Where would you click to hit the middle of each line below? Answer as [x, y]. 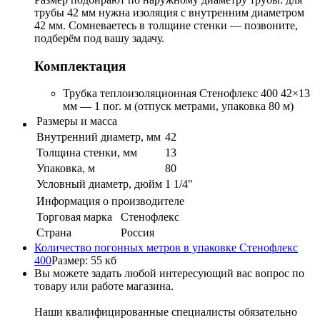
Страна [54, 233]
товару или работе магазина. [104, 286]
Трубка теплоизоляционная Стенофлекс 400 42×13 [186, 94]
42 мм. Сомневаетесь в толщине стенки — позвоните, [166, 25]
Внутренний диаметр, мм [99, 137]
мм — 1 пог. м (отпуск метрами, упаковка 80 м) [178, 106]
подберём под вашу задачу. [99, 38]
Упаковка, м [66, 169]
